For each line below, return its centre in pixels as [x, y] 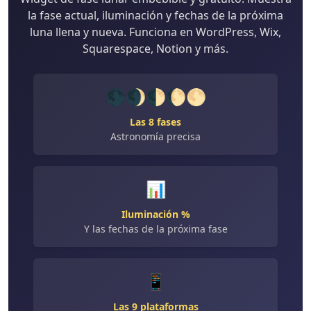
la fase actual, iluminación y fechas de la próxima [155, 16]
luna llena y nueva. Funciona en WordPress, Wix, [155, 32]
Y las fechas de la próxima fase [155, 229]
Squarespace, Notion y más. [155, 49]
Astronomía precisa [155, 137]
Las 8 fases [155, 122]
